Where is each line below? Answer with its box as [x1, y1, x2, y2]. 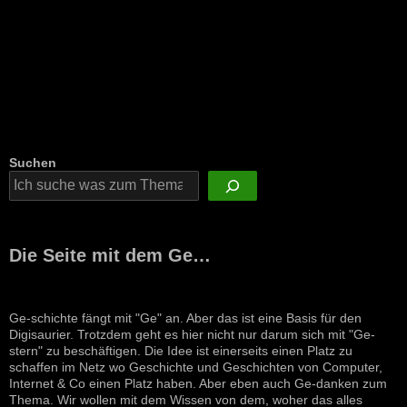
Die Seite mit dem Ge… [9, 245, 211, 266]
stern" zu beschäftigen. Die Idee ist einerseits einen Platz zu [9, 343, 352, 359]
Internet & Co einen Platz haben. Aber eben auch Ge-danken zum [9, 376, 387, 392]
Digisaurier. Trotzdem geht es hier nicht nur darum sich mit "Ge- [9, 327, 375, 342]
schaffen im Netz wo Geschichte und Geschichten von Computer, [9, 360, 382, 375]
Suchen [9, 155, 56, 171]
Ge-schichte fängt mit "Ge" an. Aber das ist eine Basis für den [9, 311, 362, 326]
